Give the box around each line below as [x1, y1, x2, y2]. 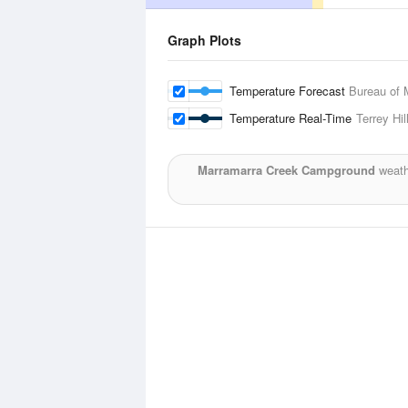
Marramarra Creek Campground [197, 161, 375, 178]
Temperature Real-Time [229, 109, 356, 127]
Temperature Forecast [229, 82, 349, 99]
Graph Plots [168, 31, 241, 49]
